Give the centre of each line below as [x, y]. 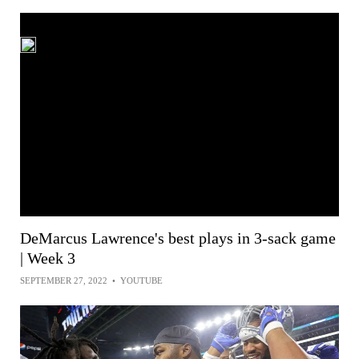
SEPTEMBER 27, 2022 [64, 281]
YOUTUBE [141, 281]
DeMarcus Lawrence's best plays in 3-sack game [178, 238]
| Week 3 [48, 258]
